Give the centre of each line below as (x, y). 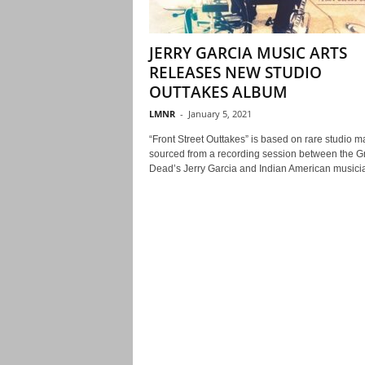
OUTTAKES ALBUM (218, 92)
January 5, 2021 (220, 114)
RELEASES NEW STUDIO (235, 73)
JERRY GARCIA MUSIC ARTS (248, 53)
